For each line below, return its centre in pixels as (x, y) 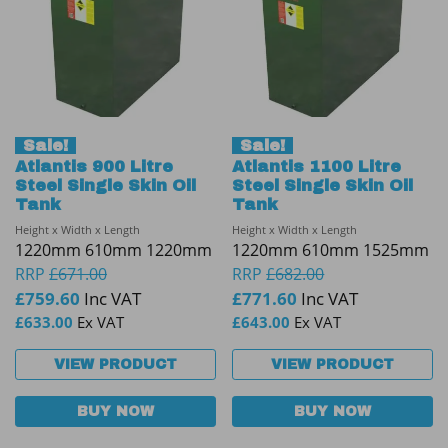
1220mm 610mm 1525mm (331, 249)
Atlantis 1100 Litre (317, 166)
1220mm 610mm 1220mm (113, 249)
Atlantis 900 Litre (94, 166)
